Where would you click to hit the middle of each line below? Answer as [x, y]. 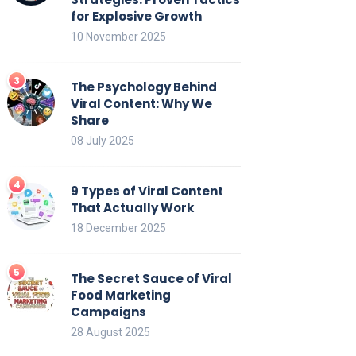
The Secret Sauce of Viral [151, 278]
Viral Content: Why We [141, 103]
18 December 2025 [118, 228]
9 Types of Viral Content [147, 191]
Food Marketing [121, 295]
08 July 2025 [103, 140]
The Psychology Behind [144, 87]
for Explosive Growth [136, 16]
